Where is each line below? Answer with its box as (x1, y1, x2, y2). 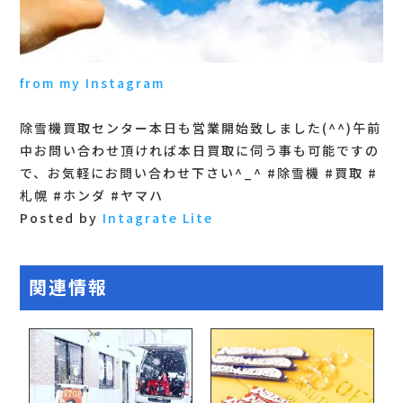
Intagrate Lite (103, 209, 214, 228)
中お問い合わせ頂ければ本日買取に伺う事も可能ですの (20, 141, 381, 160)
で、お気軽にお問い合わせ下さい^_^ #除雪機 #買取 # (20, 164, 379, 183)
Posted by (20, 209, 103, 228)
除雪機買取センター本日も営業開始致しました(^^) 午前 (20, 119, 382, 138)
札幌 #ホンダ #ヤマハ (20, 186, 165, 205)
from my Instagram (20, 74, 166, 93)
